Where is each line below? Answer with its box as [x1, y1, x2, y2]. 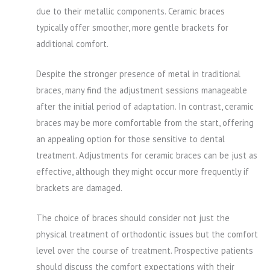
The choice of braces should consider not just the [36, 212, 230, 224]
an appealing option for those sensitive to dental [36, 133, 225, 145]
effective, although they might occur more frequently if [36, 166, 249, 178]
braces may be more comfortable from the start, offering [36, 117, 254, 129]
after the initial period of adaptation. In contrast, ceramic [36, 101, 254, 113]
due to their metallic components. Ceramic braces [36, 5, 225, 17]
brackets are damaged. [36, 182, 122, 194]
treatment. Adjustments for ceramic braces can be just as [36, 149, 257, 162]
